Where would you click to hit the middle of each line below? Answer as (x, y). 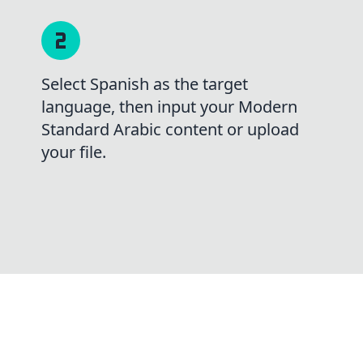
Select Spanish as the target (144, 84)
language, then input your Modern (169, 107)
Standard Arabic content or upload (170, 129)
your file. (73, 152)
